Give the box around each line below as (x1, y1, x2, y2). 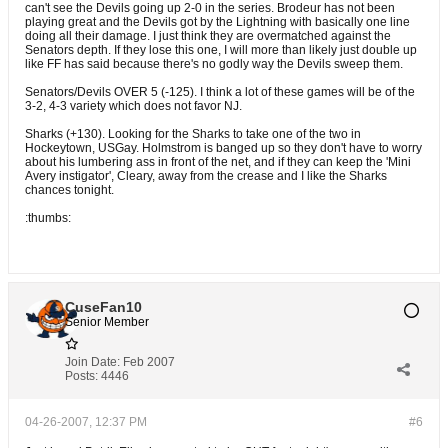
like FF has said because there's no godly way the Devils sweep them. (25, 57, 403, 71)
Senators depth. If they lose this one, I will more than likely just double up (25, 43, 417, 57)
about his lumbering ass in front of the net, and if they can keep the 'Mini (25, 155, 411, 169)
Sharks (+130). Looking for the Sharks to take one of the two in (25, 127, 361, 141)
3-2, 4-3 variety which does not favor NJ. (25, 99, 242, 113)
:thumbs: (25, 211, 71, 225)
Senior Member (65, 315, 149, 329)
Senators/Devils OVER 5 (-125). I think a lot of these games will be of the (25, 85, 415, 99)
